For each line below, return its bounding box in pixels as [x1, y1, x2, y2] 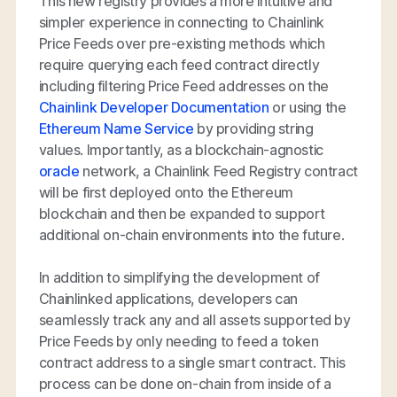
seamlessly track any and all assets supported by [38, 310, 351, 329]
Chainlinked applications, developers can [38, 289, 298, 307]
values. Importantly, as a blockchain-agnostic [38, 140, 323, 159]
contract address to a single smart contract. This [38, 353, 346, 371]
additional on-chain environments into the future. [38, 225, 345, 244]
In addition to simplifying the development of [38, 268, 320, 286]
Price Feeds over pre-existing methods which [38, 34, 325, 52]
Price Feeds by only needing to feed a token [38, 331, 319, 350]
